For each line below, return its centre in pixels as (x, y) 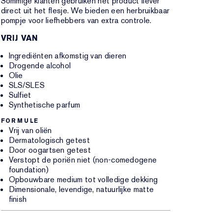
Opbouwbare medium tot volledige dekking (83, 179)
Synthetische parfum (44, 105)
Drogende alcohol (40, 66)
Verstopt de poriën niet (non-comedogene (83, 160)
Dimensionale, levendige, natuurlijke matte (81, 189)
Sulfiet (20, 95)
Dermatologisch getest (49, 140)
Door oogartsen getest (50, 150)
